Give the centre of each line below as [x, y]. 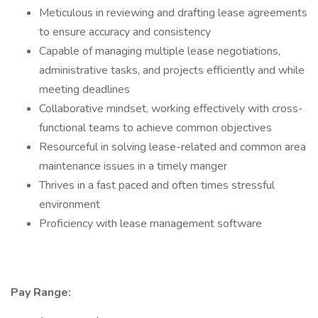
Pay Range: [41, 292]
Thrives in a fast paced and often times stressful [157, 185]
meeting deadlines [84, 89]
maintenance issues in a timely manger [133, 166]
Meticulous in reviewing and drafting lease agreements [173, 13]
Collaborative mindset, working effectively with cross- [171, 109]
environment [70, 204]
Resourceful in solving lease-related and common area [172, 147]
